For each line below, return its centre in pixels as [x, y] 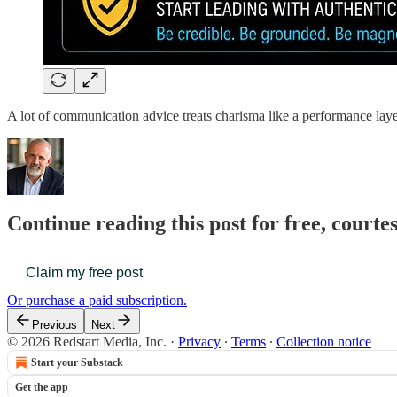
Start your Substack [77, 363]
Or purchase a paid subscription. [97, 300]
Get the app [42, 388]
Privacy [199, 342]
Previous [54, 325]
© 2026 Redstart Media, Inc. [87, 342]
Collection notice [324, 342]
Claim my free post [84, 273]
